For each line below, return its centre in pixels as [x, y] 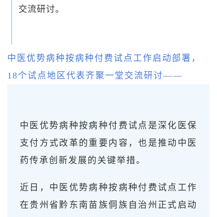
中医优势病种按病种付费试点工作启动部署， [104, 58]
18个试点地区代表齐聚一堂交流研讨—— [95, 75]
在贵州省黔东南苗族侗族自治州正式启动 [108, 205]
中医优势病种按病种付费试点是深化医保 [108, 125]
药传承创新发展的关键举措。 [83, 160]
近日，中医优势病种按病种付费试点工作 [108, 187]
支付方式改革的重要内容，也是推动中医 [108, 143]
